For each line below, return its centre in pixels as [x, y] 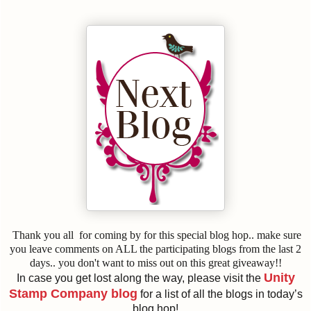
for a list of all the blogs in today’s [220, 294]
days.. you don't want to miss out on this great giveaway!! [155, 263]
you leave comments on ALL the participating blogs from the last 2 [155, 249]
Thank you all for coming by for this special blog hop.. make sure [155, 235]
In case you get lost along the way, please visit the [140, 278]
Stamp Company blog [73, 294]
